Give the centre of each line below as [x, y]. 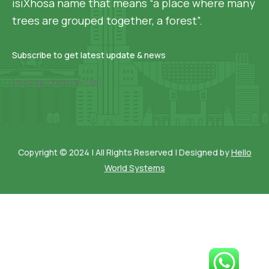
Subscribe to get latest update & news [89, 55]
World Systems [134, 168]
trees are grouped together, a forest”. [107, 20]
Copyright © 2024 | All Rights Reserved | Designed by [124, 152]
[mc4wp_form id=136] [57, 83]
